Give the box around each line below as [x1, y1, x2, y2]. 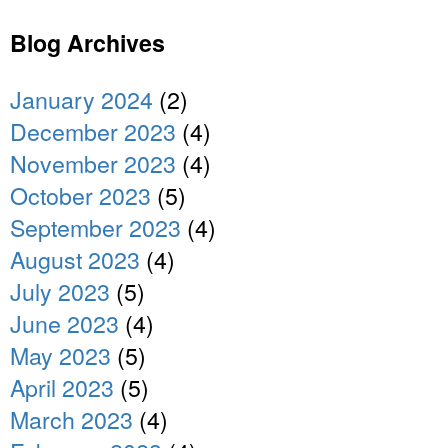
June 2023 [10, 305, 119, 340]
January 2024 [10, 81, 153, 116]
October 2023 [10, 177, 151, 212]
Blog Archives [10, 25, 165, 59]
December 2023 [10, 113, 176, 148]
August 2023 [10, 241, 140, 276]
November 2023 [10, 145, 176, 180]
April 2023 [10, 369, 114, 404]
